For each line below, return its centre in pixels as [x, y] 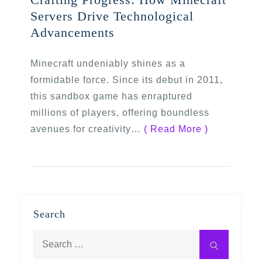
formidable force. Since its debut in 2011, [127, 80]
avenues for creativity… [87, 129]
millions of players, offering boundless [120, 113]
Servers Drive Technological [112, 16]
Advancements [73, 32]
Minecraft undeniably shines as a [108, 63]
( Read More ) [176, 129]
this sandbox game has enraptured [112, 96]
